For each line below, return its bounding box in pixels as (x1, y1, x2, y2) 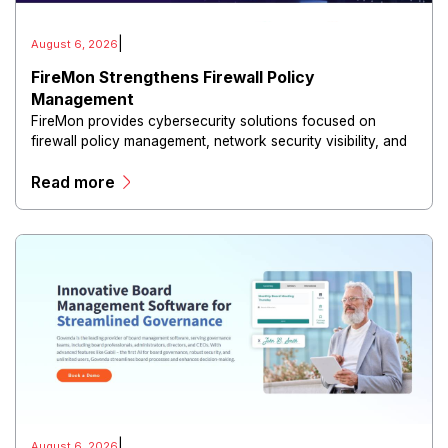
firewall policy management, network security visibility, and (31, 132, 408, 149)
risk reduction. (31, 152, 123, 169)
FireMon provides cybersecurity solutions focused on (31, 112, 377, 129)
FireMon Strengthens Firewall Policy (31, 67, 315, 87)
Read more (31, 172, 116, 192)
